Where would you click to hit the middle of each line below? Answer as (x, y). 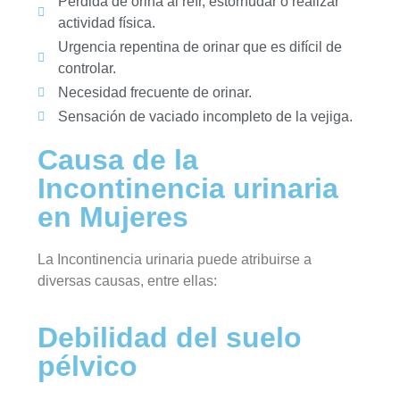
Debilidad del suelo (170, 337)
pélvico (88, 366)
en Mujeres (113, 217)
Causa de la (118, 160)
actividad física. (106, 23)
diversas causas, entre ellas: (128, 281)
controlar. (87, 69)
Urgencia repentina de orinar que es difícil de (200, 47)
